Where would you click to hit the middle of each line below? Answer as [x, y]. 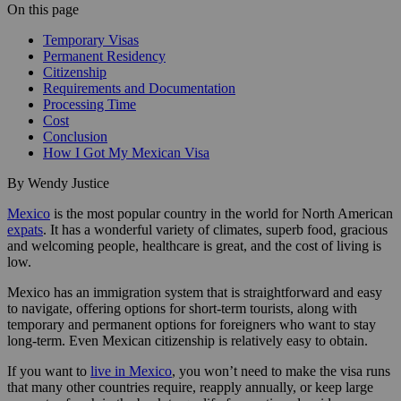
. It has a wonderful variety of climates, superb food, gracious [215, 229]
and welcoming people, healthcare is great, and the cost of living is [194, 245]
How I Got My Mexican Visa [126, 152]
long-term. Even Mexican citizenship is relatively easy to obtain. [188, 340]
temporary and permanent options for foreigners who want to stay [192, 324]
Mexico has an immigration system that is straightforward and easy [195, 292]
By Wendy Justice [58, 183]
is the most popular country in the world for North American [222, 213]
